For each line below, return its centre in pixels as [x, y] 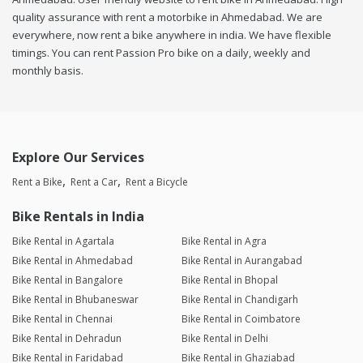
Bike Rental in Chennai [62, 319]
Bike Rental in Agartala [63, 241]
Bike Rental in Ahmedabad [73, 261]
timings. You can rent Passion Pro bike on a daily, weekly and [161, 53]
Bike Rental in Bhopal [229, 280]
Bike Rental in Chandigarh [239, 300]
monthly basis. [48, 71]
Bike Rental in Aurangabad [241, 261]
